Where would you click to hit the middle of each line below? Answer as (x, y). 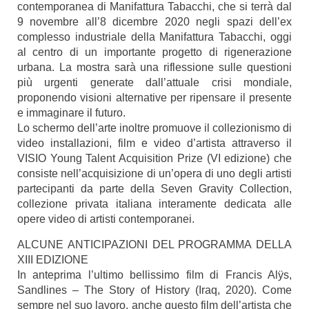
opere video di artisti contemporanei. (106, 219)
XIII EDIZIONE (53, 260)
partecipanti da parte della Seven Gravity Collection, (154, 189)
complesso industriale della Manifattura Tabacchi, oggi (154, 37)
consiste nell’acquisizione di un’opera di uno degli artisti (154, 173)
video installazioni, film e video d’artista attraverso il (154, 143)
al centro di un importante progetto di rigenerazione (154, 52)
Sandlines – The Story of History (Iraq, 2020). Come (154, 290)
